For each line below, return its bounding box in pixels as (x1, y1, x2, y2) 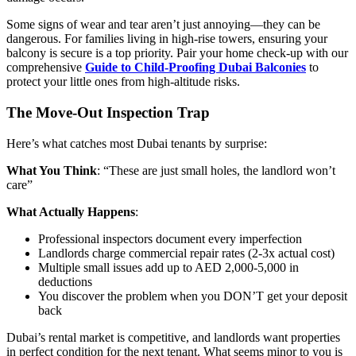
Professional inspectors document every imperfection (38, 231, 302, 246)
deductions (38, 274, 92, 288)
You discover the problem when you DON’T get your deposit (38, 288, 347, 303)
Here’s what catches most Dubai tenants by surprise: (6, 136, 267, 150)
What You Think (6, 163, 97, 177)
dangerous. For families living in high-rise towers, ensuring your (6, 32, 327, 46)
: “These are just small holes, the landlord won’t (97, 163, 335, 177)
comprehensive (6, 60, 85, 75)
